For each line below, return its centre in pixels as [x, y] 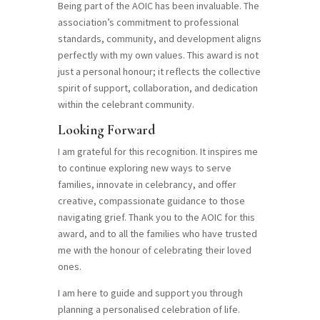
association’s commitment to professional [148, 22]
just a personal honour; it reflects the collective [159, 72]
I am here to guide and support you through [150, 293]
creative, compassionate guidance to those [151, 201]
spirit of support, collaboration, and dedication [157, 88]
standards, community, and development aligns [159, 39]
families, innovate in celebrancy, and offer [147, 185]
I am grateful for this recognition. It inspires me [157, 152]
